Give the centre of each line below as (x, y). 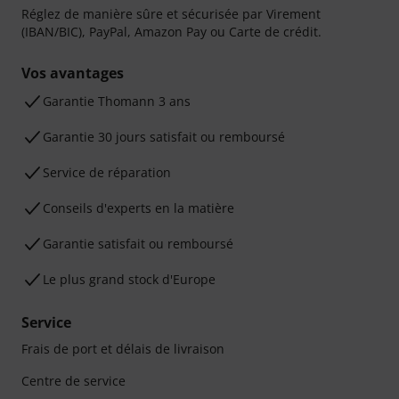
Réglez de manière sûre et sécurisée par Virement (171, 14)
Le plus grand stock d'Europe (129, 280)
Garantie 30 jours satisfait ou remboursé (164, 137)
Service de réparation (107, 173)
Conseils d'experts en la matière (138, 208)
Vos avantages (73, 73)
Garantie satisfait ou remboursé (138, 244)
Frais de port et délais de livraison (123, 349)
